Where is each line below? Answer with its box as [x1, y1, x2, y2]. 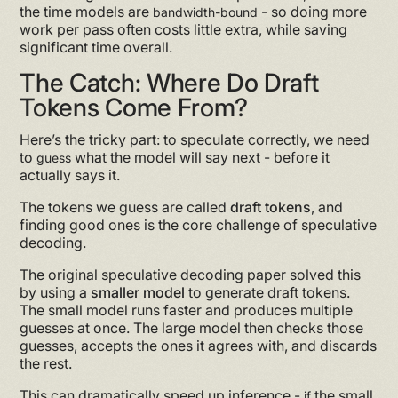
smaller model [91, 283, 186, 301]
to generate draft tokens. [185, 283, 351, 301]
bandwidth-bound [153, 4, 259, 20]
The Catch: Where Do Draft [20, 67, 319, 98]
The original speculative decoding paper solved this [20, 265, 362, 283]
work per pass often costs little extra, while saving [20, 20, 348, 38]
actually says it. [20, 165, 121, 184]
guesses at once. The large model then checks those [20, 318, 364, 337]
